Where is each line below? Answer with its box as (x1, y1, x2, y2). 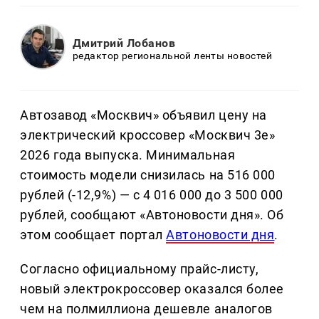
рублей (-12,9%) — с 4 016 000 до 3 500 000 (20, 187, 283, 203)
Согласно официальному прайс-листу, (20, 261, 259, 277)
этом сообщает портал (20, 227, 167, 243)
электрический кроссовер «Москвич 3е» (20, 127, 276, 143)
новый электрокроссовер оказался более (20, 281, 284, 297)
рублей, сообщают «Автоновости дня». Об (20, 207, 284, 223)
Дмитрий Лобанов (73, 36, 176, 50)
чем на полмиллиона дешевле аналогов (20, 301, 273, 317)
